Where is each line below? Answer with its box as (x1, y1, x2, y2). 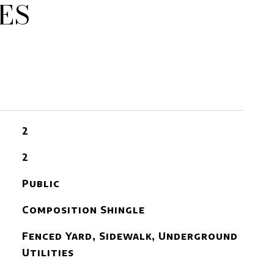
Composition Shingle (21, 204, 145, 216)
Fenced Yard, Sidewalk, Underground (21, 230, 238, 242)
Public (21, 177, 60, 190)
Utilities (21, 246, 74, 259)
